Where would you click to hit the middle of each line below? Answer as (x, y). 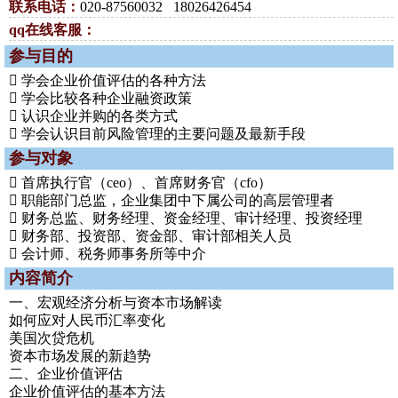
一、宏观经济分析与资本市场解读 (115, 302)
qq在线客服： (52, 30)
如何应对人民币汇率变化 (87, 320)
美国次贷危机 (52, 338)
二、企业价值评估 (66, 374)
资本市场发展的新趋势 (80, 356)
